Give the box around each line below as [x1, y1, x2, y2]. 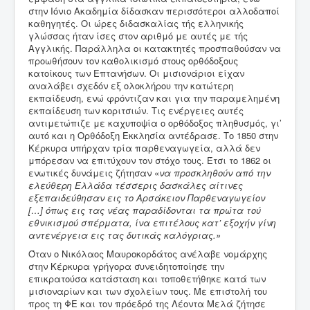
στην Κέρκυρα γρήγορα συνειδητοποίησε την [28, 259, 224, 273]
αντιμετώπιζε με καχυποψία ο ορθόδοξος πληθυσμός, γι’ [28, 116, 282, 130]
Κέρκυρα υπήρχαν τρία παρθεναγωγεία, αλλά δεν [28, 141, 260, 155]
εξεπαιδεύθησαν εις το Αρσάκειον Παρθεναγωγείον [28, 191, 265, 205]
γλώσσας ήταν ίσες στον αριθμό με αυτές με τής [28, 29, 248, 43]
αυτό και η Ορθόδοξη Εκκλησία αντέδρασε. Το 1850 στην [28, 129, 278, 143]
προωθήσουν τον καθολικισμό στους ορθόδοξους [28, 54, 238, 68]
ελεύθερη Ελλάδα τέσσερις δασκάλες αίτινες [28, 179, 243, 192]
